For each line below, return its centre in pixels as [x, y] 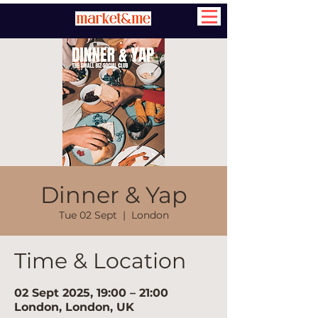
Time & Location [100, 261]
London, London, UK [74, 307]
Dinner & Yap [114, 195]
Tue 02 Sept [88, 215]
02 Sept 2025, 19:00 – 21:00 [91, 293]
